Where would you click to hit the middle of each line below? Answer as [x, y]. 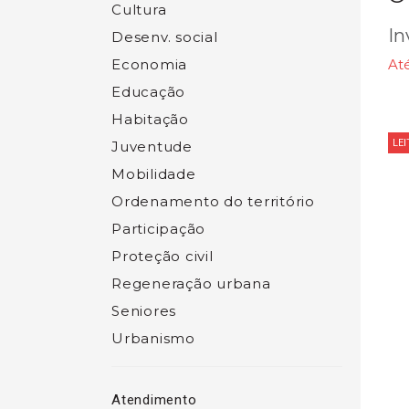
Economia [149, 64]
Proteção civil [163, 256]
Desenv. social [165, 37]
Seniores [144, 311]
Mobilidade [154, 174]
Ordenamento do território [213, 201]
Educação [148, 92]
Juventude [152, 147]
